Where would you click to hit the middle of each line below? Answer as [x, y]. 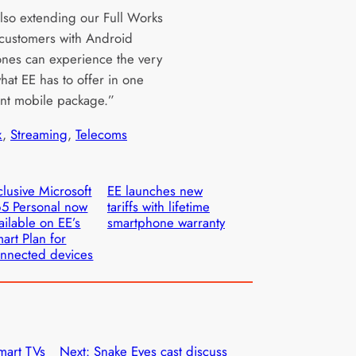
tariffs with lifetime [158, 206]
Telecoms [101, 134]
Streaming [39, 134]
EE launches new [155, 190]
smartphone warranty [166, 222]
